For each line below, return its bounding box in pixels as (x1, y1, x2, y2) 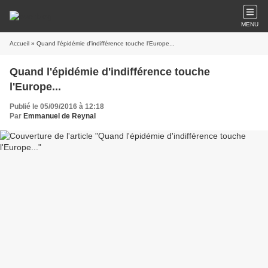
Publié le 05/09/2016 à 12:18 (10, 102, 104, 111)
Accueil (10, 40, 29, 47)
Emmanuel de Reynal (23, 112, 96, 120)
